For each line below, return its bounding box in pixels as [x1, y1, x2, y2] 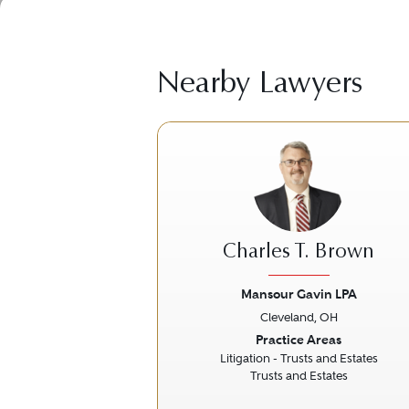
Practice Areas [256, 331, 341, 348]
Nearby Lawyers [157, 70, 362, 100]
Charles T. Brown [223, 243, 374, 263]
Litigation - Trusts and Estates [219, 351, 378, 365]
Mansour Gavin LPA [240, 286, 357, 302]
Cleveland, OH [259, 310, 338, 324]
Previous [170, 328, 247, 352]
